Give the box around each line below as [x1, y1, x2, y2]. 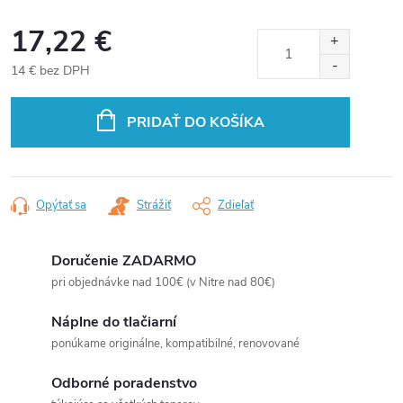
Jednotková [10, 81, 73, 98]
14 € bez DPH [11, 62, 90, 79]
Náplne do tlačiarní [51, 312, 176, 332]
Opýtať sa [36, 197, 86, 213]
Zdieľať [218, 197, 254, 213]
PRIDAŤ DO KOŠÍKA [126, 112, 264, 132]
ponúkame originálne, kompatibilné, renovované [51, 336, 300, 352]
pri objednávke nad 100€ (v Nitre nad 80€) [51, 274, 275, 291]
